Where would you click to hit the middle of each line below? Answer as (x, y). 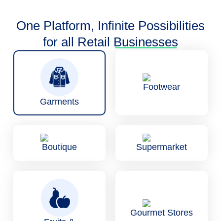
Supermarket (162, 147)
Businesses (146, 42)
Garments (59, 102)
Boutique (59, 147)
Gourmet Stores (162, 213)
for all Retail (78, 42)
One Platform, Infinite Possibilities (110, 25)
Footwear (162, 87)
